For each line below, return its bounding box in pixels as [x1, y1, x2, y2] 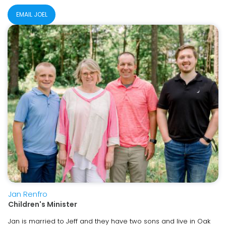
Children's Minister [8, 199, 77, 209]
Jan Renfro [8, 189, 47, 199]
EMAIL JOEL [16, 10, 47, 19]
